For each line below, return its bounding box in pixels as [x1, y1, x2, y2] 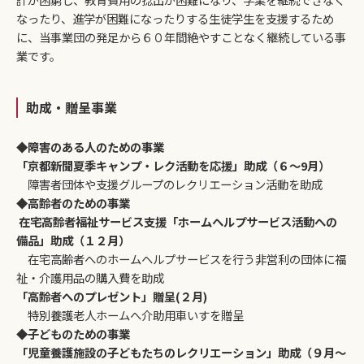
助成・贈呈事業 [26, 97, 117, 118]
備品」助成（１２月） [16, 232, 130, 249]
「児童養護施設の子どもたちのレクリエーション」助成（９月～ [16, 344, 346, 362]
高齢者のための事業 [28, 194, 130, 212]
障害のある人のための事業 [28, 138, 164, 156]
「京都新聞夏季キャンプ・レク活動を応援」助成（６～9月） [16, 157, 330, 175]
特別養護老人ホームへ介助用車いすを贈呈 [16, 306, 244, 324]
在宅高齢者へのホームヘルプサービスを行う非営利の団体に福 [28, 250, 346, 268]
